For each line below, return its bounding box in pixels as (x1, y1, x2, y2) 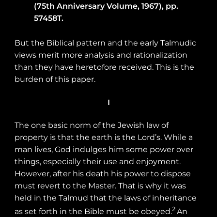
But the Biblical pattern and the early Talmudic (15, 38, 196, 48)
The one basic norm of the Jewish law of (15, 121, 169, 130)
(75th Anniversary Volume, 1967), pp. (34, 1, 178, 11)
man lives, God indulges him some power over (15, 145, 193, 155)
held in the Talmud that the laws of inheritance (15, 193, 197, 203)
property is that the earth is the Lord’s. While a (15, 133, 193, 142)
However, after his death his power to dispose (15, 169, 191, 179)
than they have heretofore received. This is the (15, 62, 194, 72)
